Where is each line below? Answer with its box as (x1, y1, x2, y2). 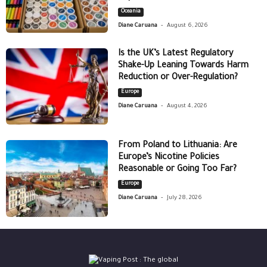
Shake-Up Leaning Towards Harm (118, 61, 249, 71)
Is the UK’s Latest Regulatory (118, 49, 234, 59)
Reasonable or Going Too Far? (118, 165, 237, 175)
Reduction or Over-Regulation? (118, 73, 238, 83)
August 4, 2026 (167, 103, 208, 110)
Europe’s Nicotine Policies (118, 153, 220, 163)
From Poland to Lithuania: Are (118, 141, 238, 151)
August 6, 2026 (167, 23, 209, 30)
